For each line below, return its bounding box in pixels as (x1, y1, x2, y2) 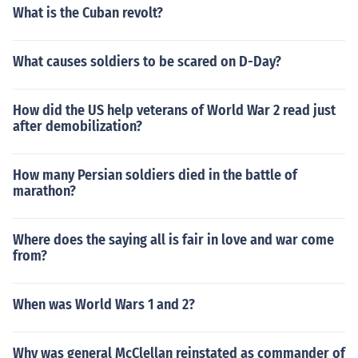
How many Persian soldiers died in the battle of (13, 166, 297, 184)
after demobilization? (13, 117, 142, 135)
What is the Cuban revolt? (13, 4, 163, 22)
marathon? (13, 182, 76, 200)
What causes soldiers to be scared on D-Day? (13, 53, 281, 70)
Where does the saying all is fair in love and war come (13, 231, 334, 249)
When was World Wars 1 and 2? (13, 296, 195, 313)
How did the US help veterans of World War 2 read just (13, 101, 336, 119)
